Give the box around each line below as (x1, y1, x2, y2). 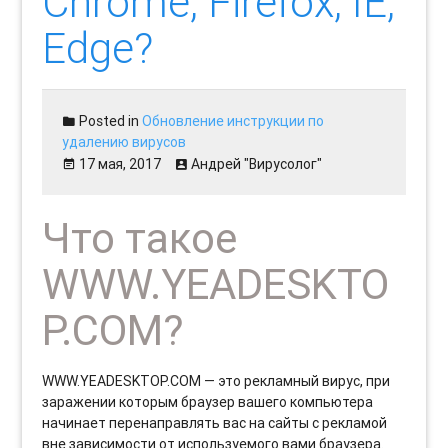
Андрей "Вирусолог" (191, 154, 323, 173)
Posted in (76, 111, 143, 130)
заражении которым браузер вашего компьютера (42, 392, 374, 411)
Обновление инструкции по (142, 111, 325, 130)
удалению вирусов (62, 132, 187, 151)
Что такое (42, 212, 238, 264)
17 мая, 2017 (79, 154, 162, 173)
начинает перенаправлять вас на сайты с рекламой (42, 413, 388, 432)
